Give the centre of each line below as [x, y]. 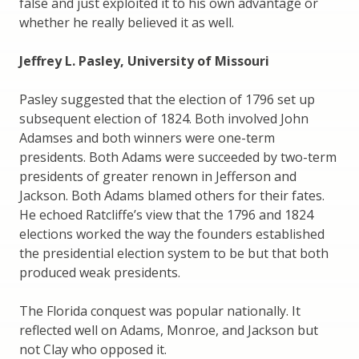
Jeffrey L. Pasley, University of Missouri [144, 61]
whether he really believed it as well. [127, 22]
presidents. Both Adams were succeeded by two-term [178, 157]
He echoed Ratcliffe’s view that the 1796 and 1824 [166, 214]
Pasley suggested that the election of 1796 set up [167, 99]
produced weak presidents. [100, 272]
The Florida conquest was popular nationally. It [160, 311]
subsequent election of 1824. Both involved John [164, 118]
